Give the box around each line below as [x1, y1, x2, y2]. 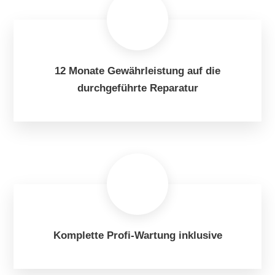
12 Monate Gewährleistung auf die [55, 65, 220, 77]
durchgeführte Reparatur [77, 82, 198, 95]
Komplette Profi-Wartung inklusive [53, 230, 222, 242]
